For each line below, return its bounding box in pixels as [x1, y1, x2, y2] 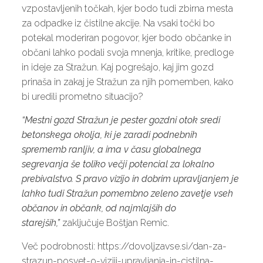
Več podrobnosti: [21, 240, 97, 252]
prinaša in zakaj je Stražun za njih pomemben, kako [21, 76, 234, 87]
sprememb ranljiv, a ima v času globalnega [21, 143, 201, 155]
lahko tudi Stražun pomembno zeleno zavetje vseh [21, 187, 233, 199]
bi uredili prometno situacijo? [21, 90, 143, 102]
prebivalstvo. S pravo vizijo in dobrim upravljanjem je [21, 173, 239, 184]
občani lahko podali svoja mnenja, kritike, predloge [21, 46, 234, 58]
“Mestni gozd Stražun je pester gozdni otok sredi [21, 114, 220, 126]
